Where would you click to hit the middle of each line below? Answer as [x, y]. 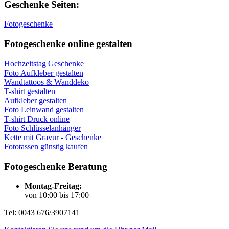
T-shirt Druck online [37, 119]
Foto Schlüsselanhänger [42, 128]
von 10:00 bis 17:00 [57, 195]
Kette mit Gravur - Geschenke [53, 137]
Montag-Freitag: [53, 186]
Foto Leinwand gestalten [44, 109]
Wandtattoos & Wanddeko [47, 82]
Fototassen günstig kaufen [46, 146]
